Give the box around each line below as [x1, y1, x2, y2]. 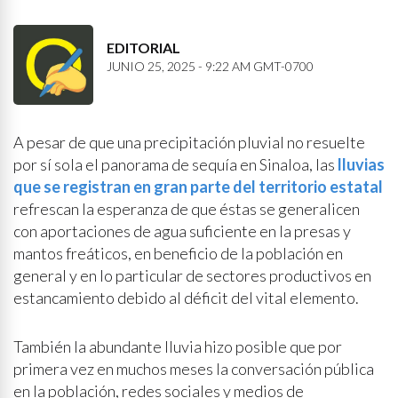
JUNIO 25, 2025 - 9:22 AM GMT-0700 [107, 59, 314, 74]
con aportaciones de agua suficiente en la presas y [13, 221, 351, 241]
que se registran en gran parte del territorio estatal [13, 177, 383, 196]
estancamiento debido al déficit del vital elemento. [13, 288, 359, 307]
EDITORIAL [107, 39, 180, 56]
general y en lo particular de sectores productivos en [13, 266, 371, 285]
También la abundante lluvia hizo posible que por [13, 337, 342, 356]
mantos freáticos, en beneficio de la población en [13, 243, 343, 263]
